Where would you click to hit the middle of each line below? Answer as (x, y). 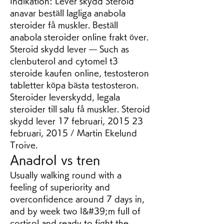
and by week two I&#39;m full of (75, 211)
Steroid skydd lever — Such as (69, 49)
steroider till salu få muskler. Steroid (80, 109)
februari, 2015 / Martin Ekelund (73, 133)
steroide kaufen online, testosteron (79, 73)
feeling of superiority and (60, 187)
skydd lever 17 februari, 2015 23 (76, 121)
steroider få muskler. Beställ (64, 25)
